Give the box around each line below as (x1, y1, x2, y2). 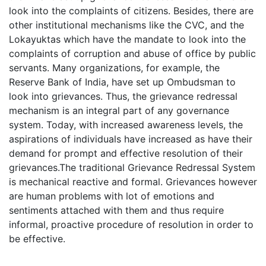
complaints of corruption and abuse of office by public (9, 47, 256, 59)
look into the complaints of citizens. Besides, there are (9, 4, 254, 17)
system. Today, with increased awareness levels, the (9, 118, 243, 131)
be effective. (9, 232, 65, 245)
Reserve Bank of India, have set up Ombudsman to (9, 75, 236, 88)
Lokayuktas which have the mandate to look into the (9, 33, 246, 45)
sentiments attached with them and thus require (9, 204, 224, 216)
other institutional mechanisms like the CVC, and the (9, 18, 244, 31)
